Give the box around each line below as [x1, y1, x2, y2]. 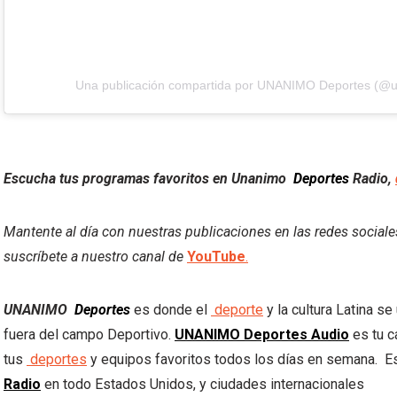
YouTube [187, 247, 245, 265]
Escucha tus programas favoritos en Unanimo [4, 169, 290, 187]
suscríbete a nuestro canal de [4, 247, 187, 265]
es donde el [130, 300, 211, 318]
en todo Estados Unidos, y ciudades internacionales [41, 375, 364, 393]
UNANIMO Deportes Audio [175, 325, 349, 343]
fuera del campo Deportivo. [4, 325, 175, 343]
